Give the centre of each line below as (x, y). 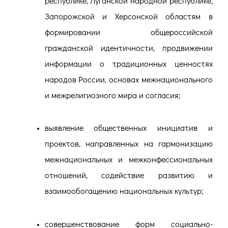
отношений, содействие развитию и (129, 175)
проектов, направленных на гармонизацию (129, 144)
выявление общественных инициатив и (129, 128)
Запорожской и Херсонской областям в (129, 16)
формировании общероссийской (129, 32)
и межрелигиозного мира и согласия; (112, 95)
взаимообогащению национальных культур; (124, 191)
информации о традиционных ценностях (129, 63)
